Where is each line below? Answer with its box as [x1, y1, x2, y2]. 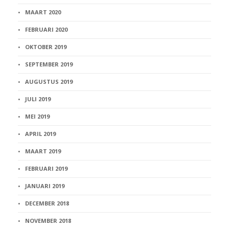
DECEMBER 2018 [25, 199, 69, 208]
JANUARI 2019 [25, 182, 64, 190]
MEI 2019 [25, 112, 50, 121]
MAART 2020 [25, 8, 61, 16]
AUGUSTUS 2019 [25, 78, 73, 86]
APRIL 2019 [25, 130, 56, 138]
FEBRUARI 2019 [25, 165, 67, 173]
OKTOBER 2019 [25, 43, 66, 51]
